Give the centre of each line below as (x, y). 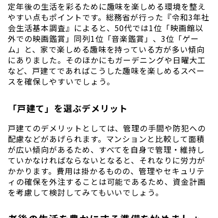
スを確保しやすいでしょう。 (61, 81)
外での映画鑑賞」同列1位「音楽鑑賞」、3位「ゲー (104, 38)
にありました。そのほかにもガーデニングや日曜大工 (107, 60)
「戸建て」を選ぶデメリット (68, 108)
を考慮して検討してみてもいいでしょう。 (86, 192)
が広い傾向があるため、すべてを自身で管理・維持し (107, 149)
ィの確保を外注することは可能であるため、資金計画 (107, 181)
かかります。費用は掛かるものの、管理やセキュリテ (107, 171)
